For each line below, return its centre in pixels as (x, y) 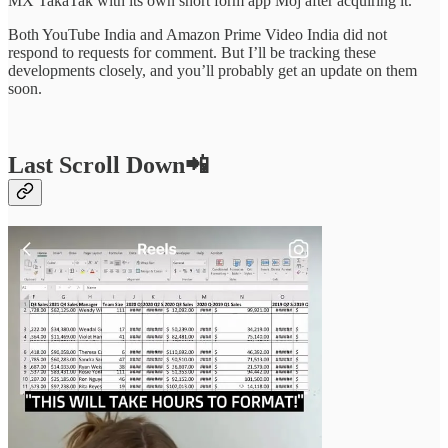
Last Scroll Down (96, 165)
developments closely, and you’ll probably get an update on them (212, 71)
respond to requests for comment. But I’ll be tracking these (192, 53)
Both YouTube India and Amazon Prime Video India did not (197, 35)
